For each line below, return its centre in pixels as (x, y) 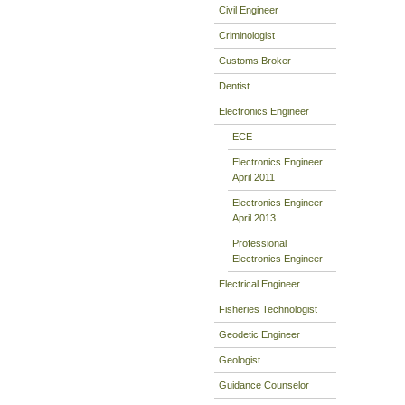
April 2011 (254, 177)
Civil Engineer (249, 9)
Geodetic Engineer (259, 334)
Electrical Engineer (259, 283)
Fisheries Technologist (268, 309)
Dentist (234, 85)
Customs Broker (255, 60)
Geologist (240, 359)
